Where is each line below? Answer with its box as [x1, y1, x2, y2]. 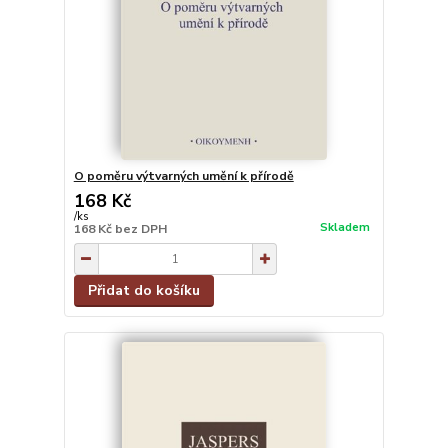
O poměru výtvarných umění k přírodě [73, 168, 294, 185]
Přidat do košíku [87, 281, 200, 301]
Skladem [319, 219, 370, 235]
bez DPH [114, 221, 167, 238]
